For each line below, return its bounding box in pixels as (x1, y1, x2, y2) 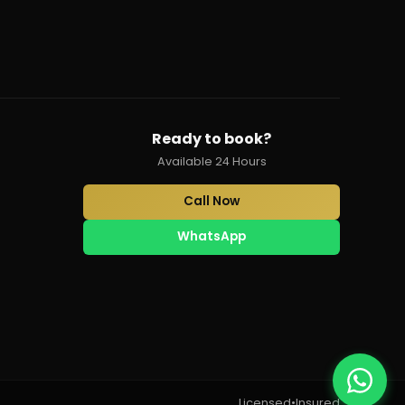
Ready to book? (152, 127, 271, 149)
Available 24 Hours (156, 153, 267, 169)
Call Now (184, 193, 240, 211)
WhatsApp (177, 228, 246, 246)
